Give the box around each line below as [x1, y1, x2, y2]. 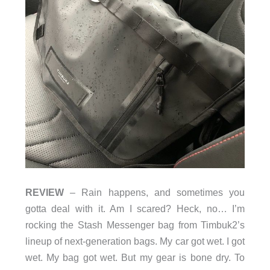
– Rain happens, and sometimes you [63, 186, 245, 198]
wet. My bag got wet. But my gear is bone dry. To [25, 251, 245, 263]
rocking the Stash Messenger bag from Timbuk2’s [25, 219, 245, 230]
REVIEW [25, 186, 64, 198]
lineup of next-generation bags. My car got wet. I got [25, 235, 245, 246]
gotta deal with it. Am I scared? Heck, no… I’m [25, 202, 245, 214]
